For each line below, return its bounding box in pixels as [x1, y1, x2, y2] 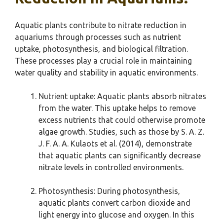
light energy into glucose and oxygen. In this [38, 210, 194, 220]
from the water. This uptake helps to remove [38, 104, 196, 113]
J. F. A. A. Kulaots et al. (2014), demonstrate [38, 139, 192, 148]
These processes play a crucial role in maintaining [15, 56, 192, 66]
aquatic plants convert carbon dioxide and [38, 198, 190, 208]
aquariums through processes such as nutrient [15, 33, 181, 42]
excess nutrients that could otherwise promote [38, 115, 205, 125]
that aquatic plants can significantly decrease [38, 151, 201, 160]
